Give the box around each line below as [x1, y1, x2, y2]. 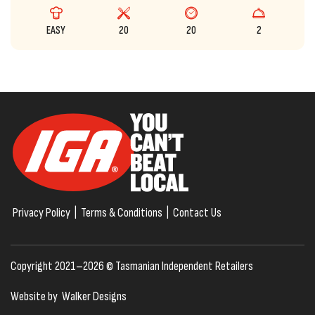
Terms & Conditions [81, 205, 162, 220]
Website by [11, 288, 60, 304]
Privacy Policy [13, 205, 70, 220]
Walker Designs [62, 288, 127, 304]
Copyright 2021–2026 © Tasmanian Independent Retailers [11, 258, 253, 274]
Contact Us [173, 205, 221, 220]
